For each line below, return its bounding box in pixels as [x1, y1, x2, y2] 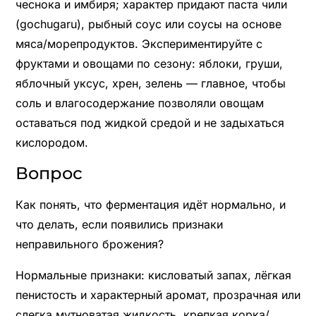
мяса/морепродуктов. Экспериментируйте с [15, 36, 262, 51]
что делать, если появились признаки [15, 217, 223, 231]
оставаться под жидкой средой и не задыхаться [15, 115, 284, 130]
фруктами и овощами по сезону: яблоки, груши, [15, 56, 283, 71]
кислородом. [15, 135, 88, 150]
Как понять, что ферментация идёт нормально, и [15, 197, 286, 212]
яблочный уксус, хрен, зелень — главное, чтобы [15, 75, 286, 90]
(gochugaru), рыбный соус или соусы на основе [15, 16, 281, 31]
